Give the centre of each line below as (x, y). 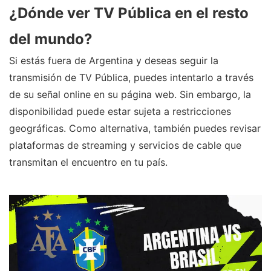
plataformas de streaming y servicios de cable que (125, 145)
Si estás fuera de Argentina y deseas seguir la (114, 61)
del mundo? (51, 39)
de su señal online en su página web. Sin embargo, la (130, 95)
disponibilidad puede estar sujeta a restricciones (120, 112)
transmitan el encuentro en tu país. (88, 162)
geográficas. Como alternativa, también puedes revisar (135, 129)
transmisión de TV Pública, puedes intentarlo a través (131, 78)
